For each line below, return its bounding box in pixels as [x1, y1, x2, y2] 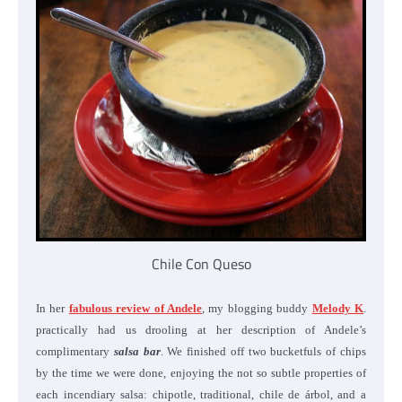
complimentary [36, 344, 114, 358]
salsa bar [113, 344, 161, 358]
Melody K [311, 301, 364, 315]
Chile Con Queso [151, 252, 251, 275]
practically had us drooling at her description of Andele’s [36, 322, 366, 336]
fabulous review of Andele [68, 301, 203, 315]
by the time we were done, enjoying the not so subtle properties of [36, 365, 366, 380]
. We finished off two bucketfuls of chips [160, 344, 367, 358]
